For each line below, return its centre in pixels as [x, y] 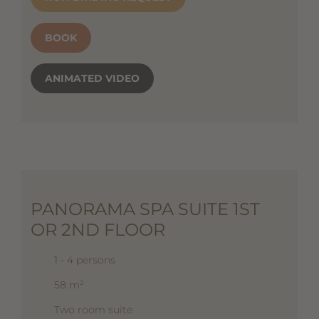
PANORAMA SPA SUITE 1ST [145, 209]
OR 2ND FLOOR [98, 230]
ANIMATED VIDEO [92, 78]
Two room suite [93, 310]
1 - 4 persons [84, 260]
